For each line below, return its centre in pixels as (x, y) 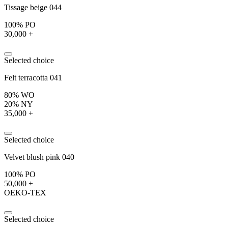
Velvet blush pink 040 (39, 157)
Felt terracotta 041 (33, 77)
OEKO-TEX (25, 192)
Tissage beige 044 (33, 7)
